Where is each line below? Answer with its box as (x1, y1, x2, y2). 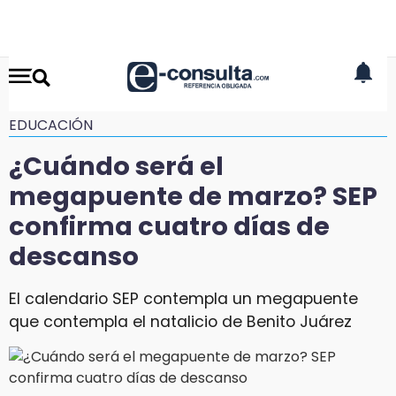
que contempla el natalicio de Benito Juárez (9, 310, 352, 332)
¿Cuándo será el (9, 148, 224, 184)
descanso (9, 239, 139, 274)
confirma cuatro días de (9, 209, 330, 244)
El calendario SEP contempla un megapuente (9, 287, 358, 309)
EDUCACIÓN (9, 115, 93, 135)
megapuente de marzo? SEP (9, 179, 377, 214)
